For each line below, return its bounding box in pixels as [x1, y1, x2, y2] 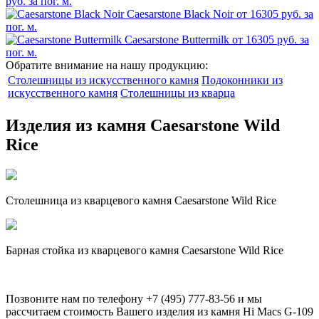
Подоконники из [202, 73, 283, 86]
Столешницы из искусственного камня [8, 73, 199, 86]
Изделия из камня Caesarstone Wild [6, 115, 280, 135]
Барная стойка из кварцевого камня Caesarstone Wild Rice [6, 244, 283, 256]
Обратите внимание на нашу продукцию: [6, 58, 208, 71]
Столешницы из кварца [120, 86, 235, 99]
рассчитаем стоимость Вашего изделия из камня [6, 305, 243, 318]
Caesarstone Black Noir [127, 7, 234, 20]
